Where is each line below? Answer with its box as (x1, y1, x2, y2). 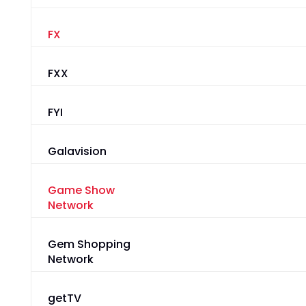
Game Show (47, 182, 115, 199)
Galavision (47, 143, 107, 160)
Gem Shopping (47, 236, 130, 253)
